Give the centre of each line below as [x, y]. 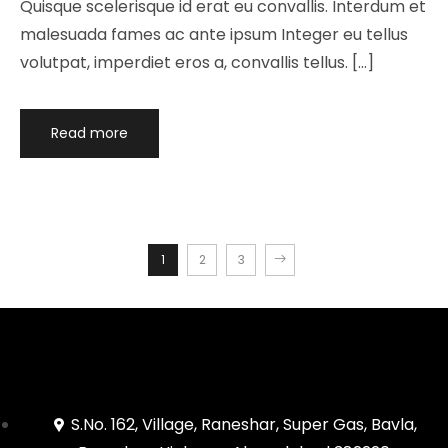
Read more [89, 132]
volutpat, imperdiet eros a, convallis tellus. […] [197, 62]
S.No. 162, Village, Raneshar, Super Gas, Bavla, [244, 424]
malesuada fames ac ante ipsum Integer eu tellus [214, 34]
